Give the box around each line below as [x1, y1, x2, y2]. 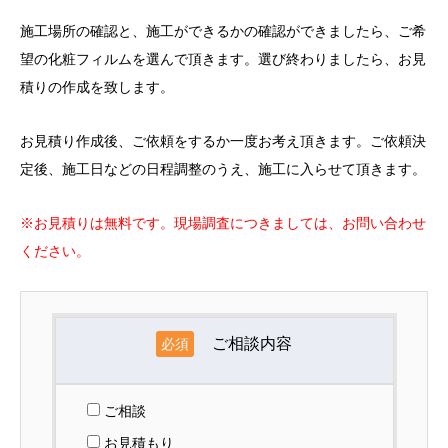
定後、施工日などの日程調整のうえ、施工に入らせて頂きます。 [20, 160, 426, 177]
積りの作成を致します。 [20, 78, 174, 95]
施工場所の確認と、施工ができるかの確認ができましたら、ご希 [20, 22, 426, 39]
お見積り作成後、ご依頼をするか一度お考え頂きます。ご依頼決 [20, 132, 426, 149]
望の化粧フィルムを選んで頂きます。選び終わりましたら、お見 [20, 50, 426, 67]
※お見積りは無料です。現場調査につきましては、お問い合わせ [20, 214, 426, 231]
